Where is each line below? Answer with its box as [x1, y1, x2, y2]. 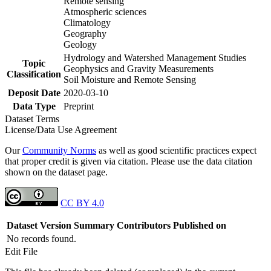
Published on [173, 220, 226, 230]
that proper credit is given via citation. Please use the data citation [5, 155, 252, 166]
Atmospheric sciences [64, 6, 146, 17]
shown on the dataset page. [5, 166, 108, 177]
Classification [7, 68, 61, 79]
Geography [64, 28, 106, 39]
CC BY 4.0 [60, 197, 104, 208]
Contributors [117, 220, 171, 230]
